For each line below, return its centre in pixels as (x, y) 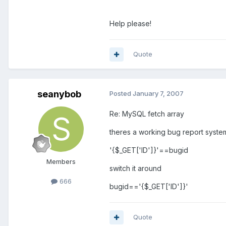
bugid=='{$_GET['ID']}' (149, 187)
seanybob (59, 94)
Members (61, 162)
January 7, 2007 (158, 94)
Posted (121, 94)
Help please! (130, 24)
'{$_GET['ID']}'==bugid (149, 150)
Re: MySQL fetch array (147, 114)
